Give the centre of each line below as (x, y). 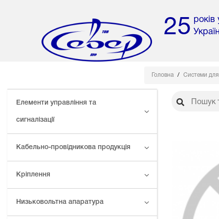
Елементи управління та (56, 103)
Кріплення (33, 175)
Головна (163, 75)
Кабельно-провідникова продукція (73, 148)
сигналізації (35, 120)
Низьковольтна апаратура (60, 202)
